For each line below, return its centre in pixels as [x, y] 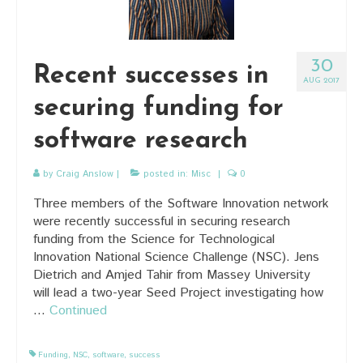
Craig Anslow [85, 174]
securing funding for [158, 108]
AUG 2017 [321, 80]
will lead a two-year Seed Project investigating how [178, 293]
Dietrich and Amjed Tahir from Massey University [172, 275]
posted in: [166, 174]
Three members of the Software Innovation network [181, 203]
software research [141, 141]
